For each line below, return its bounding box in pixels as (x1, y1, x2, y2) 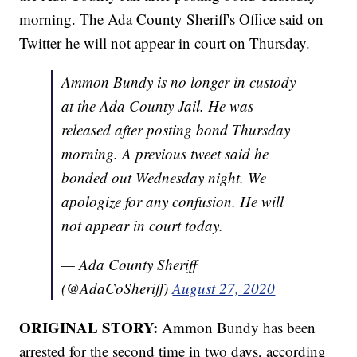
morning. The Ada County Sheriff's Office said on (19, 8, 324, 29)
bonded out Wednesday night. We (61, 167, 267, 187)
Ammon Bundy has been (162, 316, 316, 337)
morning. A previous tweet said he (61, 143, 269, 163)
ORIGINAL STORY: (19, 316, 163, 338)
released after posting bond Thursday (61, 119, 291, 139)
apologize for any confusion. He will (61, 190, 284, 211)
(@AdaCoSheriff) (61, 277, 173, 298)
